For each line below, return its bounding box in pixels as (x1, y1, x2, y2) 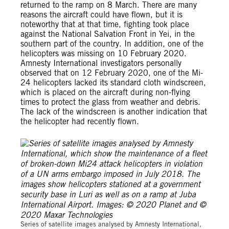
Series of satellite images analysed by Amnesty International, (20, 220, 201, 228)
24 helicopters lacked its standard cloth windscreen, (20, 78, 206, 87)
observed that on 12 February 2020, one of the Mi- (20, 68, 203, 78)
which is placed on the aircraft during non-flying (20, 87, 190, 97)
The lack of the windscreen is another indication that (20, 107, 207, 117)
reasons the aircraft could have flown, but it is (20, 10, 182, 19)
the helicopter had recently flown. (20, 117, 139, 126)
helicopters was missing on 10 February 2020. (20, 49, 187, 58)
